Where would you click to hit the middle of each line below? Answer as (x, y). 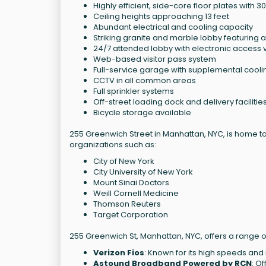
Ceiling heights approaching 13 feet (161, 16)
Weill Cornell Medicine (136, 193)
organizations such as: (113, 144)
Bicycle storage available (142, 112)
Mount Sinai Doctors (131, 182)
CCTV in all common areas (145, 80)
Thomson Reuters (127, 204)
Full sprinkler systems (134, 91)
